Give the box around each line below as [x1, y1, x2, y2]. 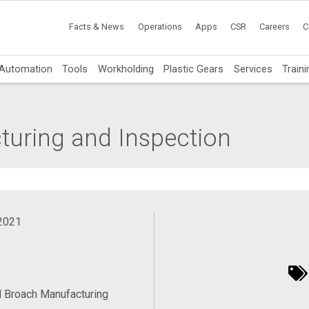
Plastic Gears [163, 62, 224, 75]
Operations [137, 21, 182, 32]
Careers [259, 21, 290, 32]
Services [233, 62, 272, 75]
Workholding [97, 62, 154, 75]
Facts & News [69, 21, 125, 32]
